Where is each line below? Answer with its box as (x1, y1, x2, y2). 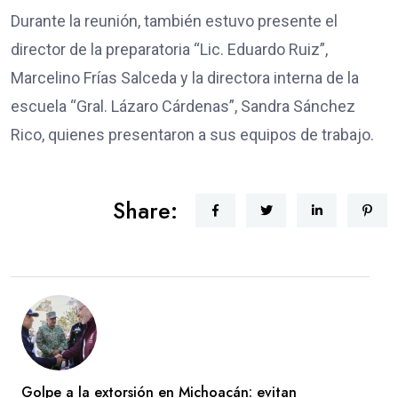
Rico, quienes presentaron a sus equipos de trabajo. (11, 125, 374, 145)
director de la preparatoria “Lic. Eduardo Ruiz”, (11, 40, 328, 60)
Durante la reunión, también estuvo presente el (11, 12, 338, 31)
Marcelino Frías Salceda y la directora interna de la (11, 68, 359, 88)
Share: (113, 195, 178, 227)
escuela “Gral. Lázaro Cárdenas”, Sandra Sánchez (11, 97, 355, 116)
